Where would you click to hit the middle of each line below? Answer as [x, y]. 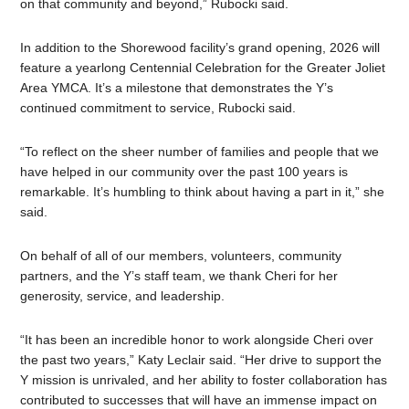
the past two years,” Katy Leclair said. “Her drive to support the [201, 359]
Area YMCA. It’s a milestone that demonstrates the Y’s [177, 87]
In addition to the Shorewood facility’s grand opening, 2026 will [200, 47]
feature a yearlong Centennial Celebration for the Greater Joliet [203, 67]
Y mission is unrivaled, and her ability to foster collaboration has [204, 379]
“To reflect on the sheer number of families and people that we [200, 151]
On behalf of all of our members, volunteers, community [181, 255]
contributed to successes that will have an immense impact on [199, 399]
